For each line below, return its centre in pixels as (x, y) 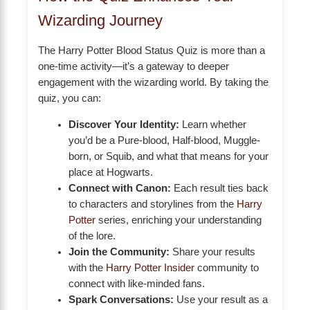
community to (226, 267)
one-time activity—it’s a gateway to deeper (134, 66)
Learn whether (212, 124)
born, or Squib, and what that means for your (168, 156)
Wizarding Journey (100, 20)
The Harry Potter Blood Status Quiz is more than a (152, 50)
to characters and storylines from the (152, 204)
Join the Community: (119, 252)
